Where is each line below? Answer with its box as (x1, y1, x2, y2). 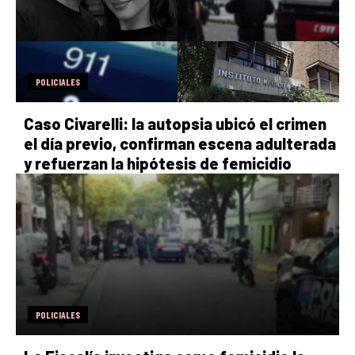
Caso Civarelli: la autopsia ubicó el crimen (24, 113, 326, 133)
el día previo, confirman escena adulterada (24, 133, 336, 153)
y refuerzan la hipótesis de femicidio (24, 153, 292, 173)
